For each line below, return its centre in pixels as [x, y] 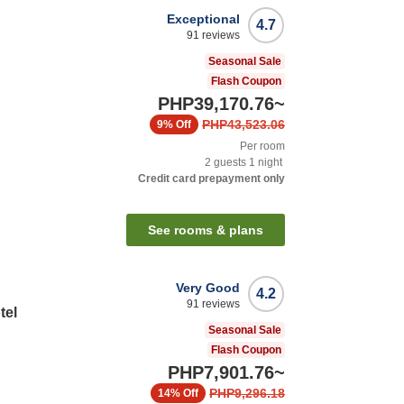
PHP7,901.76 [221, 373]
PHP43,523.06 [243, 125]
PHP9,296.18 [247, 394]
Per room [262, 147]
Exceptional [203, 19]
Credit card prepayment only [211, 179]
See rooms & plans [206, 230]
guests [229, 163]
